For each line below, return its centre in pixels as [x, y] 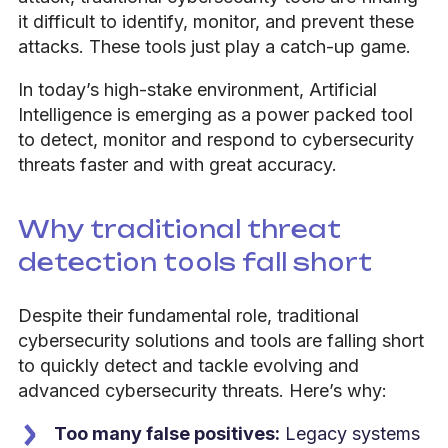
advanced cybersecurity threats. [153, 390]
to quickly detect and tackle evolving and [188, 365]
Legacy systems [350, 433]
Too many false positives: [167, 433]
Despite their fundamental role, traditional [188, 315]
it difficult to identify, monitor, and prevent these [216, 21]
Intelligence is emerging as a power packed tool [215, 114]
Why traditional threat [179, 228]
